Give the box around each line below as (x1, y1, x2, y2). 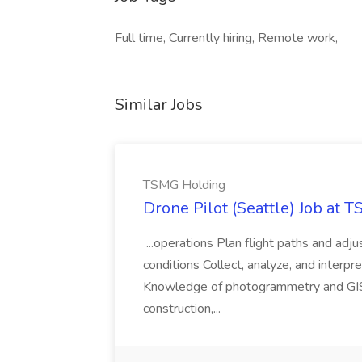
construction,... (143, 300, 224, 318)
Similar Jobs (115, 94, 203, 116)
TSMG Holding (143, 176, 225, 194)
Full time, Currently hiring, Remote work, (115, 29, 338, 47)
